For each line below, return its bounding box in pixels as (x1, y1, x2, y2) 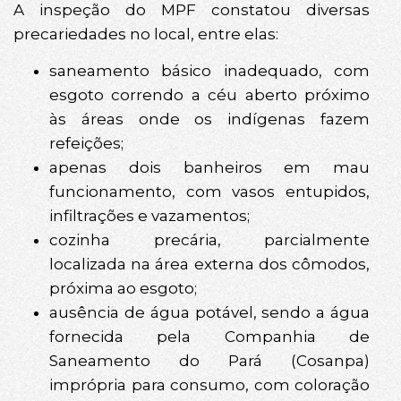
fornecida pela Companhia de (49, 327, 370, 346)
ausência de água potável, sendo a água (49, 303, 370, 321)
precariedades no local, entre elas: (13, 24, 278, 43)
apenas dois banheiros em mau (49, 158, 370, 176)
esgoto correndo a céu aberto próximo (49, 85, 370, 104)
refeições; (49, 133, 124, 152)
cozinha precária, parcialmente (49, 230, 370, 249)
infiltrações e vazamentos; (49, 206, 250, 225)
